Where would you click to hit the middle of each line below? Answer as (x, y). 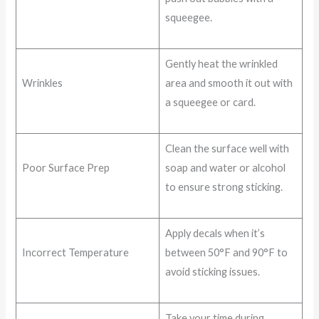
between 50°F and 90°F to (226, 253)
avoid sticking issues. (212, 272)
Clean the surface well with (227, 149)
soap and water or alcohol (225, 168)
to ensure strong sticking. (224, 187)
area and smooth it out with (229, 83)
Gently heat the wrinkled (221, 64)
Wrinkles (42, 83)
